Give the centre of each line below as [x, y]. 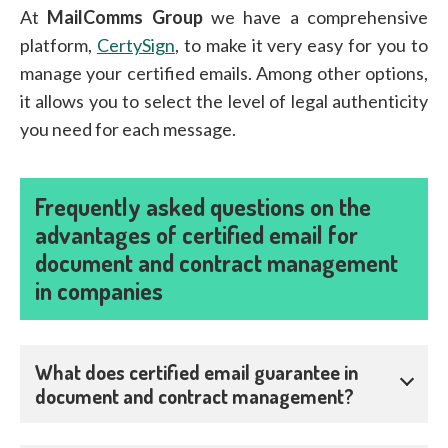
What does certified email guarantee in [196, 371]
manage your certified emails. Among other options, [224, 72]
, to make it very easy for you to [301, 44]
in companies [99, 290]
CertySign [135, 44]
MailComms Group [125, 16]
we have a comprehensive [315, 16]
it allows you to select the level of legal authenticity [224, 100]
